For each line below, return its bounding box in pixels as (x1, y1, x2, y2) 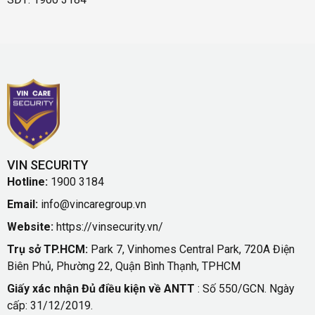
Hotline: (7, 174, 48, 188)
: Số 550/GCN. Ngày (198, 281, 295, 295)
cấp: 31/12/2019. (7, 298, 93, 312)
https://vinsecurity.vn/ (53, 219, 163, 233)
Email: (7, 197, 38, 211)
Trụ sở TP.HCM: (7, 242, 88, 256)
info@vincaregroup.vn (38, 197, 146, 211)
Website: (7, 219, 53, 233)
